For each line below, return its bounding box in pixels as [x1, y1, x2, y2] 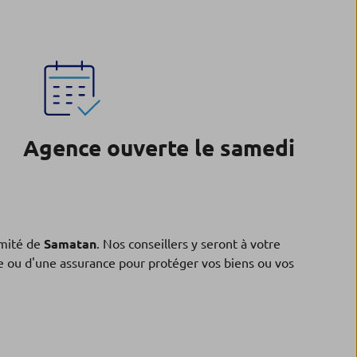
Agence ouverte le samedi [23, 135, 296, 160]
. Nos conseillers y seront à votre [96, 237, 280, 251]
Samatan [44, 237, 96, 251]
